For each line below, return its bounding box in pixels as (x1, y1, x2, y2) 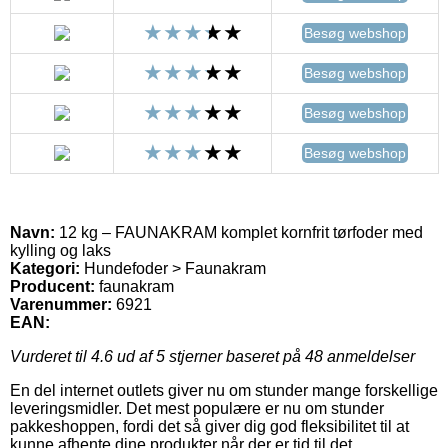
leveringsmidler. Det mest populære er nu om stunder (10, 399, 384, 417)
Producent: (10, 277, 95, 295)
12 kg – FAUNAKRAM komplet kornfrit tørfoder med (55, 223, 423, 241)
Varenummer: (10, 295, 112, 313)
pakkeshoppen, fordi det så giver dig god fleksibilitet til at (10, 417, 409, 435)
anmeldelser (323, 347, 415, 365)
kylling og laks (10, 241, 111, 259)
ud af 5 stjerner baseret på (113, 347, 305, 365)
